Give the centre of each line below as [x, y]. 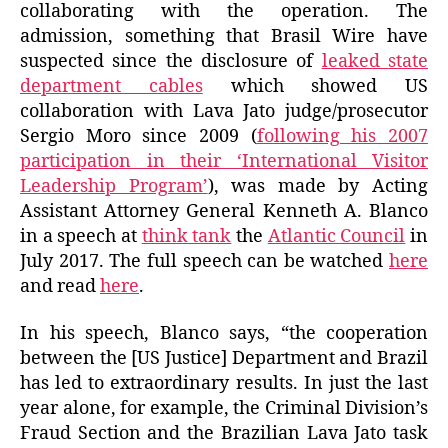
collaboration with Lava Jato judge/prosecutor [224, 111]
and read [60, 286]
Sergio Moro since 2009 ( [138, 136]
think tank [186, 236]
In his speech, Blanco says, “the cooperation [224, 333]
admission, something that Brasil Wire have [224, 36]
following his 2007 [342, 136]
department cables [111, 86]
